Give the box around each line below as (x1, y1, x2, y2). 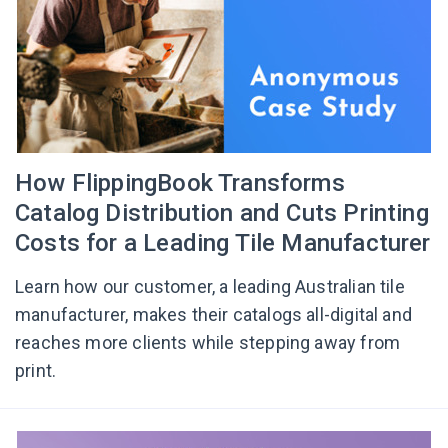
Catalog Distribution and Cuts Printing (15, 199, 429, 227)
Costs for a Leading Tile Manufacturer (15, 229, 431, 257)
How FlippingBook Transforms (15, 169, 345, 197)
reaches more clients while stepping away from (15, 332, 401, 353)
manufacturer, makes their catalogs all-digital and (15, 304, 412, 325)
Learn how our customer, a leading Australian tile (15, 276, 405, 297)
